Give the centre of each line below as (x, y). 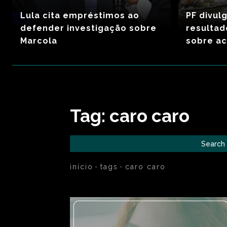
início (82, 166)
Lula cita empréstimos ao (80, 15)
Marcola (39, 41)
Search (213, 144)
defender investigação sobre (88, 28)
